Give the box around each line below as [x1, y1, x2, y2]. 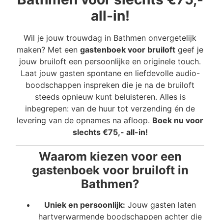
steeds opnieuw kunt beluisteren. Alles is [34, 92, 186, 102]
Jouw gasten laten [125, 200, 196, 210]
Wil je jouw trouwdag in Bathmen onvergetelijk [24, 33, 196, 43]
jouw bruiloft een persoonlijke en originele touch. [19, 56, 201, 66]
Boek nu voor [152, 115, 203, 125]
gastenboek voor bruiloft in [31, 163, 189, 178]
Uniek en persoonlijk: [44, 200, 125, 210]
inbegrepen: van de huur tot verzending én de [25, 104, 195, 113]
